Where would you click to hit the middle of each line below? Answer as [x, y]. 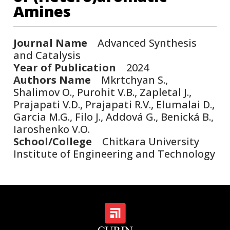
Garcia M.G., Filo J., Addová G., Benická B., [114, 117]
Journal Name [51, 43]
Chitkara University [146, 141]
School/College [53, 141]
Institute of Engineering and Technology [114, 154]
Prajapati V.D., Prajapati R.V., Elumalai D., [114, 104]
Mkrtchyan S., [130, 80]
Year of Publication [65, 67]
